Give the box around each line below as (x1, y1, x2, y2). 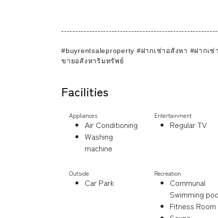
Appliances (69, 110, 97, 119)
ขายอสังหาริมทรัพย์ (61, 56, 124, 65)
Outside (69, 168, 89, 177)
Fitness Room (170, 200, 216, 212)
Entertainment (154, 110, 192, 119)
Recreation (154, 168, 181, 177)
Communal (170, 176, 205, 188)
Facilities (61, 82, 109, 100)
